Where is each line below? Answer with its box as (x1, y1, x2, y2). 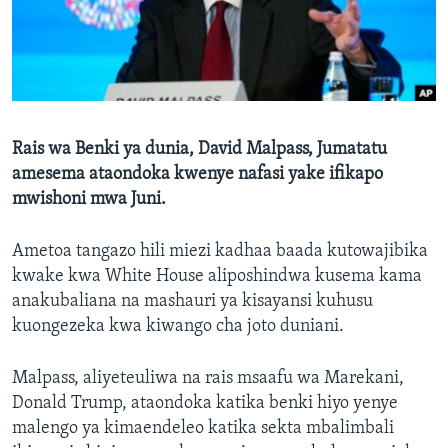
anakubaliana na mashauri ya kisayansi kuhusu (12, 292, 373, 312)
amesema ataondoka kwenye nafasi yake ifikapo (12, 165, 383, 185)
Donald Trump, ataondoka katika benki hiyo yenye (12, 394, 398, 414)
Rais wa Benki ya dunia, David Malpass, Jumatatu (12, 140, 387, 160)
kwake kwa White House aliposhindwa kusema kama (12, 267, 422, 287)
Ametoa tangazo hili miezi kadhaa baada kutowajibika (12, 242, 428, 262)
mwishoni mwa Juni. (12, 190, 166, 210)
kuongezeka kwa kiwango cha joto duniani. (12, 317, 344, 337)
